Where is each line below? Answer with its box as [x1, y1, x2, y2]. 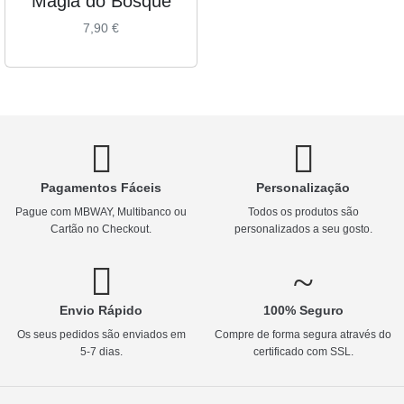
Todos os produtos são [247, 205, 359, 218]
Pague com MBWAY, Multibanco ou [15, 205, 187, 218]
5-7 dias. [79, 344, 123, 358]
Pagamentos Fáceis [41, 179, 161, 195]
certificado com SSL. [252, 344, 353, 358]
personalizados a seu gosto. [234, 222, 372, 235]
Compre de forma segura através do [215, 327, 391, 341]
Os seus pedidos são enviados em [16, 327, 186, 341]
